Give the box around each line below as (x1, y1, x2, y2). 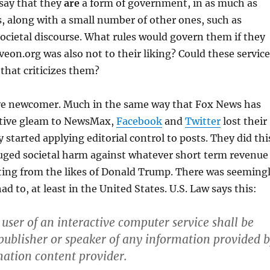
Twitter (184, 115, 221, 127)
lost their (220, 115, 267, 127)
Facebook (116, 115, 162, 127)
